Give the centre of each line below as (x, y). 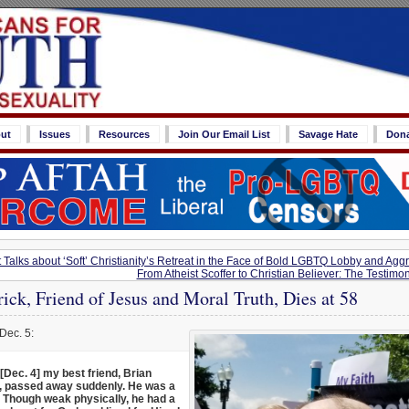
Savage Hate (328, 134)
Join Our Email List (224, 134)
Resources (124, 134)
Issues (55, 134)
